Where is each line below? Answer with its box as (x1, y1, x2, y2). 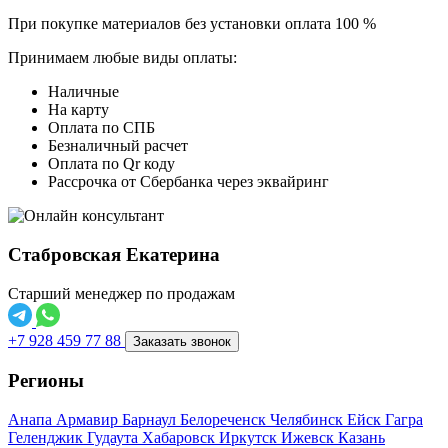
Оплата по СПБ (48, 119, 155, 137)
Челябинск (270, 411, 347, 429)
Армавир (56, 411, 122, 429)
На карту (48, 101, 109, 119)
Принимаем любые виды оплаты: (8, 49, 237, 67)
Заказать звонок (133, 333, 231, 349)
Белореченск (180, 411, 270, 429)
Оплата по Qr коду (48, 155, 175, 173)
